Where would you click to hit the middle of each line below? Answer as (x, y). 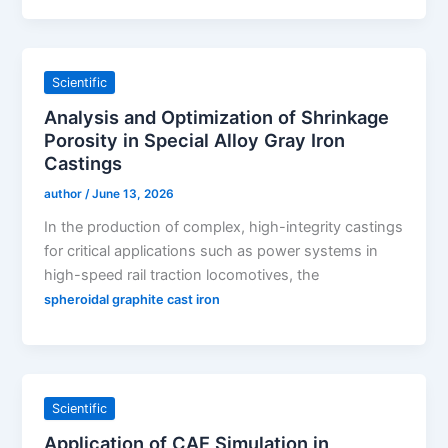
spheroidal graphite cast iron (132, 299)
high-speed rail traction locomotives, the (182, 274)
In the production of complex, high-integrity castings (224, 226)
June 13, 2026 (133, 193)
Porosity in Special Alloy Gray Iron (195, 139)
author (65, 193)
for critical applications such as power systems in (211, 250)
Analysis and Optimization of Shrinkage (217, 116)
